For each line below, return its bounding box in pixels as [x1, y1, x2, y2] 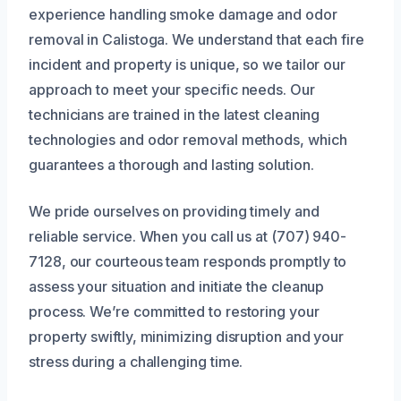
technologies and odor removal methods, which [29, 131, 347, 149]
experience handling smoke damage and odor [29, 5, 337, 24]
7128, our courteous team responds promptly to [29, 252, 347, 271]
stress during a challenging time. [29, 353, 243, 371]
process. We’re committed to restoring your [29, 303, 320, 321]
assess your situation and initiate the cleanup [29, 277, 325, 296]
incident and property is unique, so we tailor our [29, 55, 346, 74]
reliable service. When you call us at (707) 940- [29, 227, 347, 246]
